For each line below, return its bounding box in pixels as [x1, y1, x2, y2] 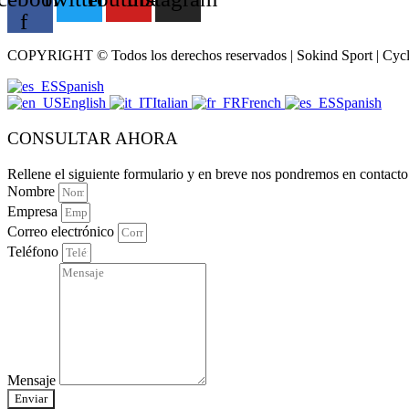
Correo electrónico [7, 223, 118, 239]
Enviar [15, 391, 47, 405]
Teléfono [7, 243, 62, 259]
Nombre [7, 183, 58, 199]
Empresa [7, 203, 61, 219]
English [62, 95, 110, 111]
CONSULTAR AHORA [7, 128, 178, 148]
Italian [152, 95, 192, 111]
